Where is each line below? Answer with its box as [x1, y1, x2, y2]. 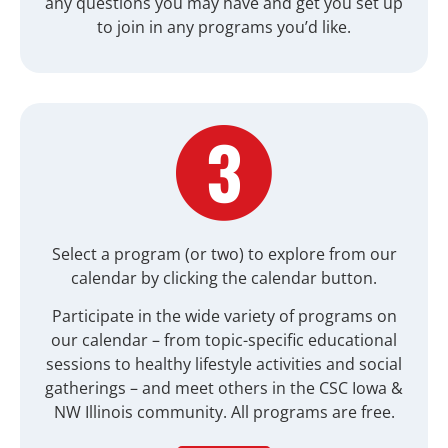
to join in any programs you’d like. [97, 15, 351, 38]
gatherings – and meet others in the [45, 377, 319, 400]
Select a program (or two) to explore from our [51, 242, 397, 265]
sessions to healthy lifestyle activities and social [46, 353, 402, 376]
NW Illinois [53, 401, 133, 424]
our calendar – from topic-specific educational [51, 329, 397, 352]
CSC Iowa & [319, 377, 403, 400]
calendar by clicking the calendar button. [71, 266, 377, 289]
